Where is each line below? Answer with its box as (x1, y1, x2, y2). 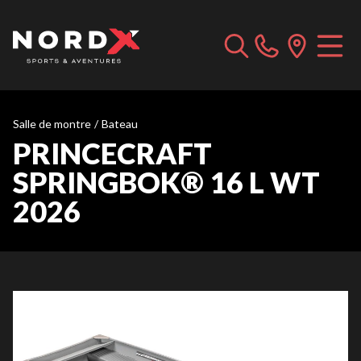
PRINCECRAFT (13, 135, 212, 171)
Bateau (102, 117, 138, 131)
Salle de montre (13, 117, 91, 131)
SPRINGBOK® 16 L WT (13, 164, 320, 200)
